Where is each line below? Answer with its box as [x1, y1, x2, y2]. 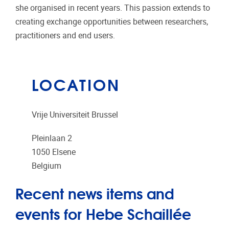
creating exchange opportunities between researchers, [15, 17, 208, 27]
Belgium [32, 161, 61, 171]
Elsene [52, 147, 76, 157]
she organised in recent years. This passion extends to [15, 3, 210, 13]
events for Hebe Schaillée [15, 201, 191, 224]
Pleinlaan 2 [32, 133, 72, 143]
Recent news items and [15, 181, 174, 204]
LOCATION [32, 72, 120, 96]
